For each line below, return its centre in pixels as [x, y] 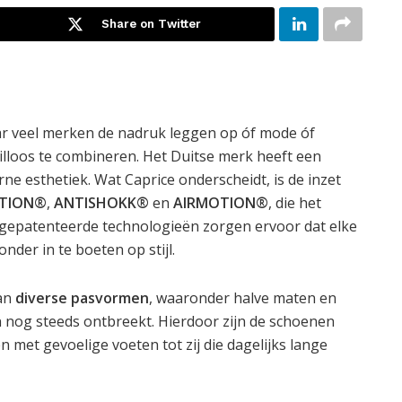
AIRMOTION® [221, 202]
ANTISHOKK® [101, 202]
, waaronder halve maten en [243, 297]
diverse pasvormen [82, 297]
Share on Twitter [151, 23]
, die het [295, 202]
